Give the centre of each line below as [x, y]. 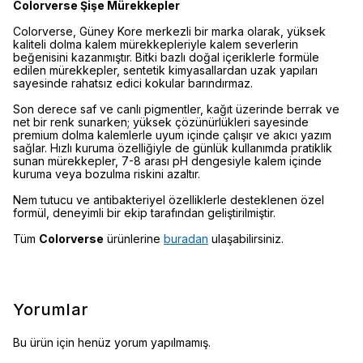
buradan [186, 239]
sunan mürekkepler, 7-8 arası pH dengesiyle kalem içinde [167, 161]
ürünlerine [134, 239]
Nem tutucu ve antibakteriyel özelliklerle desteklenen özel [169, 200]
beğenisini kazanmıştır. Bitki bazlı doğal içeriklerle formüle [166, 57]
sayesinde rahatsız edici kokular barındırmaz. [133, 83]
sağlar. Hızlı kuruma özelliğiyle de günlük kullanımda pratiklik [173, 148]
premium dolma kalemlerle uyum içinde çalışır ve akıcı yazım [172, 135]
